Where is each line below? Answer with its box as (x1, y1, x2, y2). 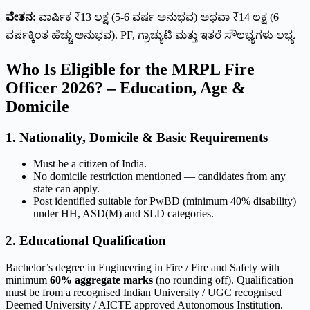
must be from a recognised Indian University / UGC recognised (6, 286, 282, 298)
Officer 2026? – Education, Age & (6, 78, 246, 97)
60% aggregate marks (50, 273, 153, 286)
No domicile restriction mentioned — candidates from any (33, 170, 286, 183)
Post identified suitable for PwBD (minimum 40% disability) (33, 195, 296, 208)
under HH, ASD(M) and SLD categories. (33, 208, 214, 220)
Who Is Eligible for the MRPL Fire (6, 60, 255, 78)
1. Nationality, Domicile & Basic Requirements (6, 129, 268, 145)
